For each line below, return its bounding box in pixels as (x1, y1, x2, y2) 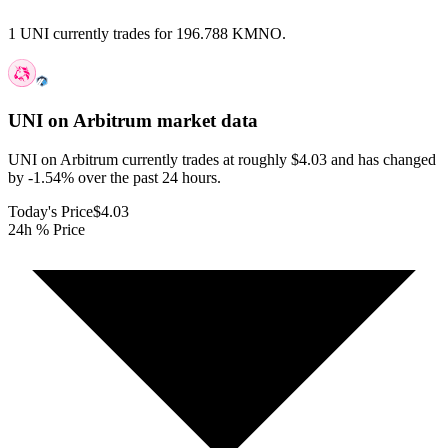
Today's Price (8, 202, 93, 220)
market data (152, 110, 258, 132)
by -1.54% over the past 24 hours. (8, 168, 221, 186)
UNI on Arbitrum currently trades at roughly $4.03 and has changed (8, 150, 436, 168)
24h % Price (8, 220, 85, 238)
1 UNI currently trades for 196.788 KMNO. (8, 25, 286, 43)
